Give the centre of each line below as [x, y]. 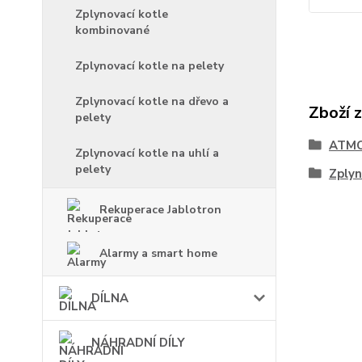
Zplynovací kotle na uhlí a [147, 154]
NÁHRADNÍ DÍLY [138, 343]
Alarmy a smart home [158, 254]
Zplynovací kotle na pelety [149, 66]
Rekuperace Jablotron [160, 210]
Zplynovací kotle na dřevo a [152, 102]
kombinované [112, 31]
